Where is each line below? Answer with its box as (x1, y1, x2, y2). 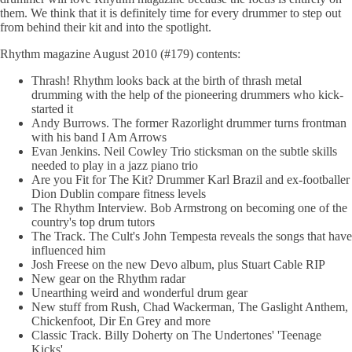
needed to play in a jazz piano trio (31, 159, 198, 172)
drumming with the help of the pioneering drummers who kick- (31, 88, 343, 101)
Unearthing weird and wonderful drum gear (31, 286, 247, 299)
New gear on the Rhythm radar (31, 272, 185, 285)
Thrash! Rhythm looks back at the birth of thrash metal (31, 74, 302, 87)
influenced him (31, 244, 105, 257)
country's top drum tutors (31, 215, 155, 229)
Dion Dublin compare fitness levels (31, 187, 206, 200)
